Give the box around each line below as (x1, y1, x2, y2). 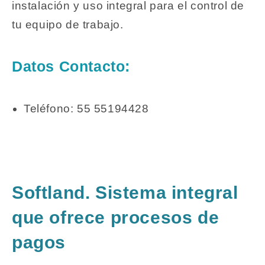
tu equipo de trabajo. (12, 18, 124, 31)
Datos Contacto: (12, 58, 130, 75)
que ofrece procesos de (12, 208, 219, 228)
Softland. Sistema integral (12, 183, 238, 203)
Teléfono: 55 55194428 (24, 102, 149, 115)
